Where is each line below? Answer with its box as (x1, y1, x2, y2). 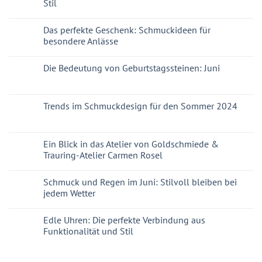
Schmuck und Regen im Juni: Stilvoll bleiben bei (43, 176, 237, 188)
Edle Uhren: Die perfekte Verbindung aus (43, 214, 205, 226)
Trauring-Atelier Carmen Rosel (43, 149, 163, 161)
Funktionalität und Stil (43, 225, 133, 237)
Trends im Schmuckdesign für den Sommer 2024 (43, 100, 237, 112)
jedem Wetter (43, 187, 95, 199)
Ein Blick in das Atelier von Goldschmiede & (43, 138, 219, 150)
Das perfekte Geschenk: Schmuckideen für (43, 24, 211, 36)
